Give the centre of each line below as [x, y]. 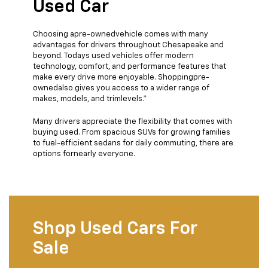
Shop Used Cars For [115, 229]
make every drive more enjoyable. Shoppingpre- [121, 78]
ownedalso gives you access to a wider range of [121, 89]
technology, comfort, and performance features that [130, 67]
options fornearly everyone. [84, 154]
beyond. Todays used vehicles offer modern [113, 56]
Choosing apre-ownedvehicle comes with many [121, 35]
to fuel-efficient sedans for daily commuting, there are [133, 144]
